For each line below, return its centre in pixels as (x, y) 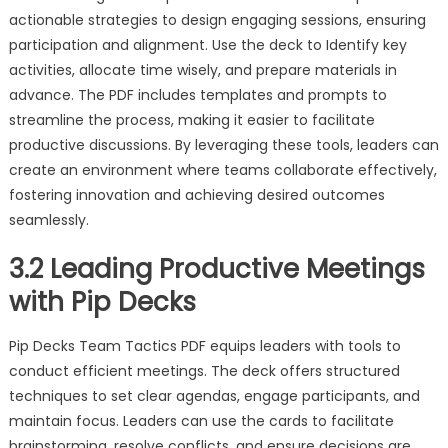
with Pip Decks (102, 302)
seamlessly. (48, 220)
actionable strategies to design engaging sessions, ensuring (217, 20)
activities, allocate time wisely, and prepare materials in (202, 70)
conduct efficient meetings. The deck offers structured (204, 371)
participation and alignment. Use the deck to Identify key (207, 45)
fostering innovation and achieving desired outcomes (196, 195)
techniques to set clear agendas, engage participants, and (214, 396)
